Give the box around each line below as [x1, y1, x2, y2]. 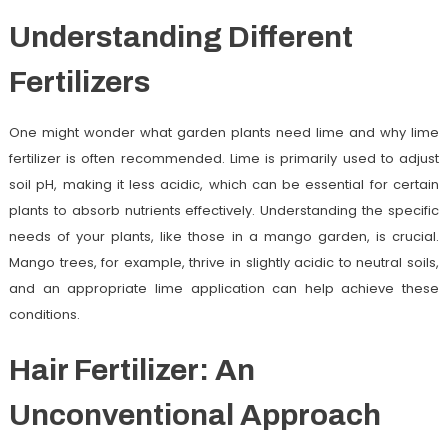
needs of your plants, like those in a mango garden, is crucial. [8, 226, 440, 246]
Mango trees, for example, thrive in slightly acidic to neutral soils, [8, 252, 440, 272]
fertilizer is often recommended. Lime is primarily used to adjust [8, 148, 440, 168]
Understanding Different [8, 20, 353, 53]
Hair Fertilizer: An [8, 353, 255, 386]
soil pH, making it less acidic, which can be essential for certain [8, 174, 440, 194]
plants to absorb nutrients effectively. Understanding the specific [8, 200, 440, 220]
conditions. [8, 304, 80, 324]
